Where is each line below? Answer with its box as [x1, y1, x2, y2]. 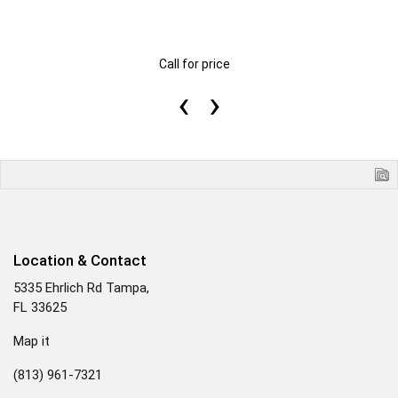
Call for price [159, 56, 230, 71]
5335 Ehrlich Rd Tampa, [13, 279, 149, 296]
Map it [13, 332, 50, 349]
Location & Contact [13, 251, 147, 269]
